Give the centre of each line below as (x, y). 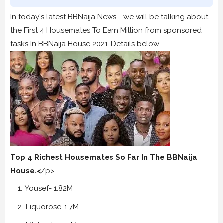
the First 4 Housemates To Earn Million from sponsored (106, 31)
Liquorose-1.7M (52, 207)
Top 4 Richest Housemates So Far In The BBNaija (104, 158)
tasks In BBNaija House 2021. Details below (85, 44)
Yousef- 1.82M (49, 188)
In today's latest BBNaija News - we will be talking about (109, 17)
